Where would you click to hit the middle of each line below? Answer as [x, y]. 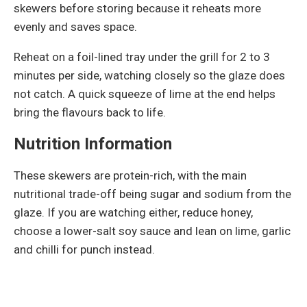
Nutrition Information [93, 144]
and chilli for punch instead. [84, 249]
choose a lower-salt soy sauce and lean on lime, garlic [152, 231]
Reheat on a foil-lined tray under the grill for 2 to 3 [142, 57]
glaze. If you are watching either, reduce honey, [133, 212]
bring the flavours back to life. [90, 112]
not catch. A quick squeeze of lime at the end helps [145, 94]
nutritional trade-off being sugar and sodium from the [152, 194]
